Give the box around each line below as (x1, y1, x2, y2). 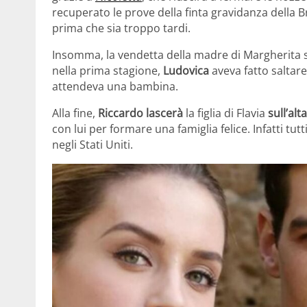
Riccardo (98, 106, 143, 121)
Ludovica (163, 63, 209, 79)
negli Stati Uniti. (52, 137, 133, 153)
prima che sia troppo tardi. (52, 21, 191, 36)
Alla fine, (52, 106, 98, 121)
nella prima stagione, (52, 63, 163, 79)
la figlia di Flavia (183, 106, 265, 121)
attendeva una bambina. (52, 79, 178, 95)
